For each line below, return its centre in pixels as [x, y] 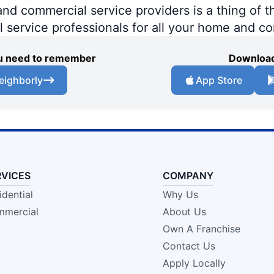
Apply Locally [194, 263]
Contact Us [189, 246]
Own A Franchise [201, 228]
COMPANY [188, 175]
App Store [219, 80]
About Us [184, 211]
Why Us [180, 194]
